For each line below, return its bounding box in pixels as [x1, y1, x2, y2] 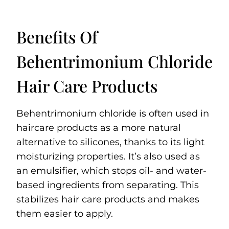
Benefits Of [16, 25, 98, 48]
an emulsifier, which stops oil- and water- [16, 165, 207, 176]
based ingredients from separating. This [16, 179, 199, 191]
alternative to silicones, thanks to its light [16, 136, 204, 148]
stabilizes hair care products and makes [16, 193, 199, 205]
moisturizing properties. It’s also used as [16, 150, 200, 162]
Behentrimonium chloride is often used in [16, 107, 209, 119]
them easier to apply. [16, 208, 116, 219]
